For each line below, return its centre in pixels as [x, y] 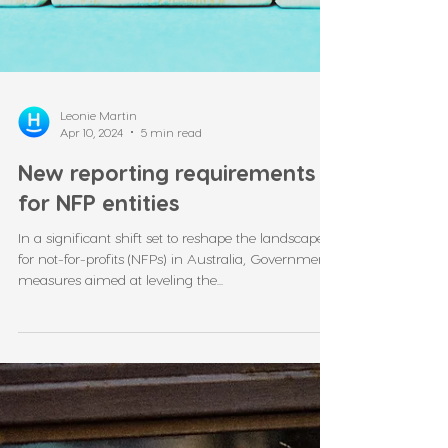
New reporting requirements [167, 271]
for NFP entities [99, 301]
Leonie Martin [98, 214]
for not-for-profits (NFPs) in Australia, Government [174, 357]
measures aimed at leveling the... [120, 378]
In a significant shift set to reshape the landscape [171, 336]
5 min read [171, 230]
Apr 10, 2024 [91, 230]
